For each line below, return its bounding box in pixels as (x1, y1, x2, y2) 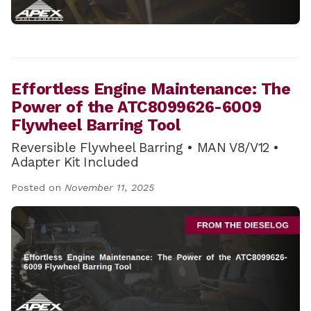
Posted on (11, 181, 65, 193)
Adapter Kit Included (11, 153, 139, 170)
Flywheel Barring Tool (11, 115, 180, 135)
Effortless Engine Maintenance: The (11, 79, 291, 99)
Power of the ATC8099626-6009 (11, 97, 262, 117)
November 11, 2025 (65, 181, 154, 193)
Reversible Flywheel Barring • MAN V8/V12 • (11, 139, 280, 155)
